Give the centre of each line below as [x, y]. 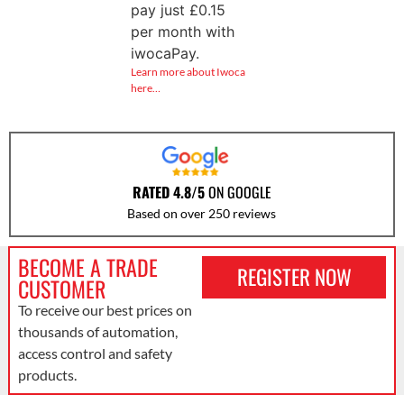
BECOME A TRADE [87, 266]
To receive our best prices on [105, 309]
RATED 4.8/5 [168, 192]
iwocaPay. [165, 53]
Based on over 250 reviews [202, 213]
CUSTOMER [61, 288]
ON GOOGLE [238, 192]
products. [47, 374]
